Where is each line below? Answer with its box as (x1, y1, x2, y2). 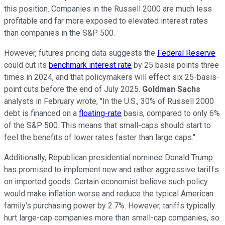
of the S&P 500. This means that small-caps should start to (4, 120, 211, 130)
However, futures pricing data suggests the (4, 48, 157, 58)
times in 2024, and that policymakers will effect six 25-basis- (4, 72, 219, 82)
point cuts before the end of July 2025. (4, 84, 142, 94)
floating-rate (79, 108, 122, 118)
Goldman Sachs (142, 84, 200, 94)
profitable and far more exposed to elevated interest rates (4, 16, 208, 26)
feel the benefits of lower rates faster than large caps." (4, 132, 195, 142)
